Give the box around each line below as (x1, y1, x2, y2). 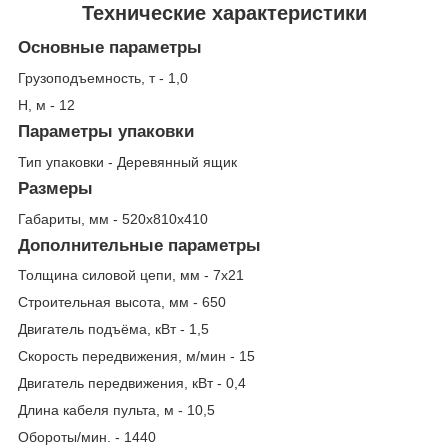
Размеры (18, 178, 93, 198)
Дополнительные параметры (18, 235, 261, 255)
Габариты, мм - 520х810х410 (18, 210, 208, 227)
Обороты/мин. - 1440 (18, 429, 156, 446)
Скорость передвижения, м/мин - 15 (18, 348, 255, 365)
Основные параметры (18, 38, 202, 58)
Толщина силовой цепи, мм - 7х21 (18, 267, 244, 284)
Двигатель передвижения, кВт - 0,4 (18, 375, 246, 392)
